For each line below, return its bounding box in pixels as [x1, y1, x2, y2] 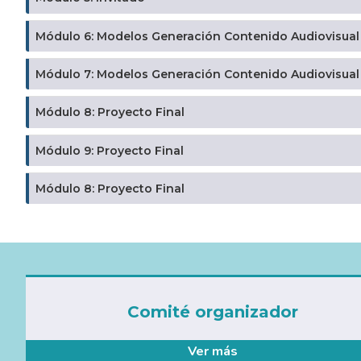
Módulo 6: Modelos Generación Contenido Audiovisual [35, 28, 359, 44]
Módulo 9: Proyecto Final [35, 143, 184, 158]
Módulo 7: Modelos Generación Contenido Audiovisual [35, 67, 359, 82]
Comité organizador [127, 302, 298, 322]
